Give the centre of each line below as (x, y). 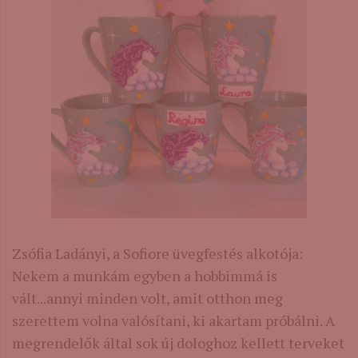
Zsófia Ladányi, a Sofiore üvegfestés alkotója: (159, 254)
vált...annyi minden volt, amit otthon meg (147, 298)
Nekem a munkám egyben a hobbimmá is (145, 276)
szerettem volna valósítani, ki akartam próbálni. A (173, 321)
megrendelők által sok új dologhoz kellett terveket (178, 343)
